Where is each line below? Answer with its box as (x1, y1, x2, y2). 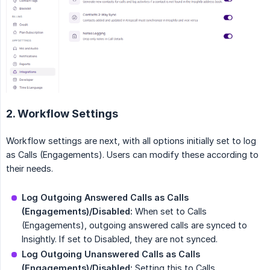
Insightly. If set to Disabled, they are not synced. (22, 234, 218, 245)
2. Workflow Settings (6, 107, 118, 121)
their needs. (6, 163, 53, 174)
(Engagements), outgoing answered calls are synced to (22, 220, 247, 231)
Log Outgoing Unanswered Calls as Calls (22, 249, 200, 260)
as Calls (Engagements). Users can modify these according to (6, 149, 259, 160)
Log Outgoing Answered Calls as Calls (22, 192, 189, 203)
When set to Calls (133, 206, 207, 217)
